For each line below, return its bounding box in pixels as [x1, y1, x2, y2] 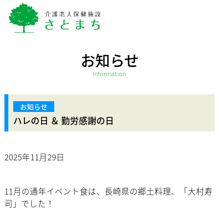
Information [93, 71, 126, 78]
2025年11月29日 [4, 151, 65, 163]
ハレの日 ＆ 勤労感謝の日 [13, 114, 114, 127]
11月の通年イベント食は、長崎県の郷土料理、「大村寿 [4, 185, 213, 197]
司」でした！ [4, 197, 54, 210]
